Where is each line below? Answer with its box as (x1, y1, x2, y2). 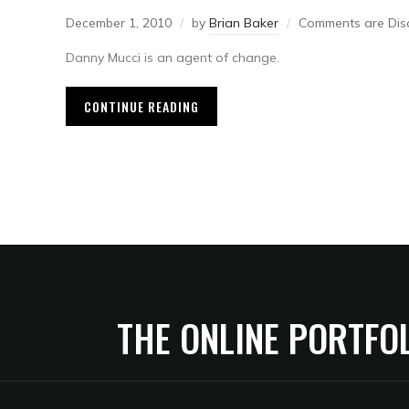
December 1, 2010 (66, 15, 172, 32)
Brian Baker (209, 15, 278, 32)
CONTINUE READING (84, 97, 199, 117)
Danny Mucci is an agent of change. (66, 49, 279, 67)
